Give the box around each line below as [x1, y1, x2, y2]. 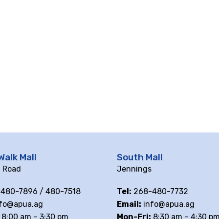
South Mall [116, 152, 163, 163]
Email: [116, 199, 141, 209]
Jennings [116, 164, 152, 174]
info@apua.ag [141, 199, 195, 209]
